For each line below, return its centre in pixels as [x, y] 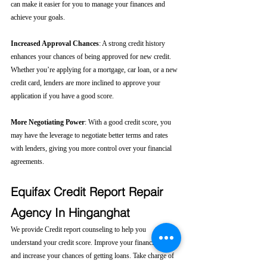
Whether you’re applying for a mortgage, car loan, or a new [95, 70]
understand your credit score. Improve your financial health [95, 243]
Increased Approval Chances [55, 44]
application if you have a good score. [62, 96]
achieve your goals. [38, 17]
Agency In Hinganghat [70, 212]
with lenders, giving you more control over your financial [92, 148]
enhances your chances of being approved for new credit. [92, 57]
